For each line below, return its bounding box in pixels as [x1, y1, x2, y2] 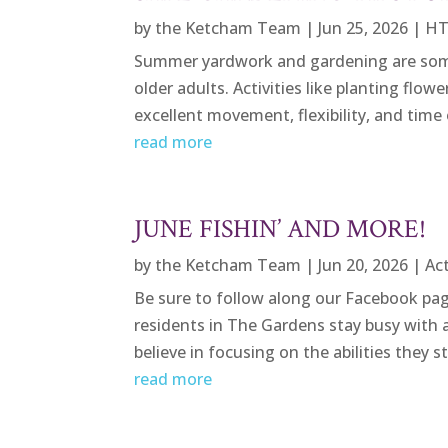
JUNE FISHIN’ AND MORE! [134, 212, 427, 247]
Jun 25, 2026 [318, 17, 409, 40]
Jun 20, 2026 [318, 254, 409, 277]
